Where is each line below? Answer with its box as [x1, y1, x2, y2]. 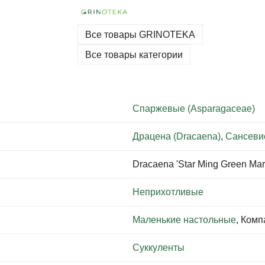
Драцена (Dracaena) [132, 131, 221, 141]
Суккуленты [132, 243, 185, 253]
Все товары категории [85, 49, 183, 60]
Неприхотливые [132, 187, 203, 197]
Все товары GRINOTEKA [85, 29, 195, 40]
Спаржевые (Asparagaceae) [132, 104, 255, 114]
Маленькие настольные [132, 215, 236, 225]
